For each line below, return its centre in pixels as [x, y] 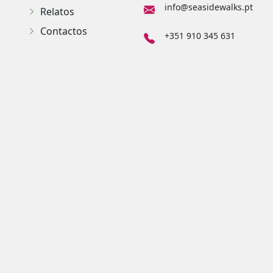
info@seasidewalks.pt [209, 7]
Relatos [57, 12]
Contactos [64, 31]
